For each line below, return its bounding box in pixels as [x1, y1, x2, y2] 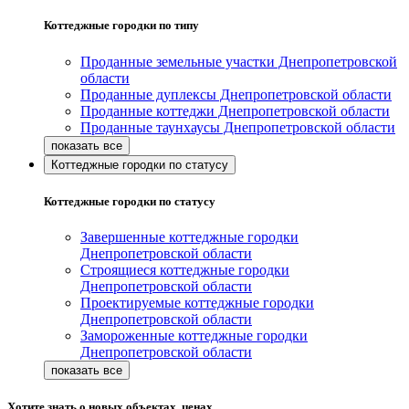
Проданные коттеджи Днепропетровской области [80, 102, 390, 119]
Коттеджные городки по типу [44, 18, 199, 33]
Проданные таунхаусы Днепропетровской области [80, 119, 395, 135]
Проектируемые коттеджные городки [80, 294, 314, 310]
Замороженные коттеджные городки [80, 327, 308, 343]
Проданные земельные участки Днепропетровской [80, 53, 397, 69]
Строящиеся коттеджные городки [80, 261, 289, 278]
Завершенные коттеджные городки [80, 228, 299, 245]
